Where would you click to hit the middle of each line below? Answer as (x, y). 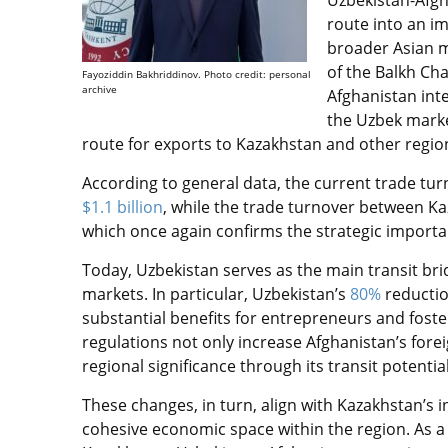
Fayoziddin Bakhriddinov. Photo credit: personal (196, 74)
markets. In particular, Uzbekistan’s (216, 294)
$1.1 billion (122, 207)
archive (99, 89)
